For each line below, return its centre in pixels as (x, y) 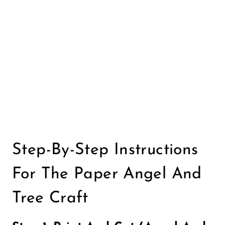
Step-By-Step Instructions (105, 150)
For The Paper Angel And (107, 175)
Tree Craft (50, 199)
